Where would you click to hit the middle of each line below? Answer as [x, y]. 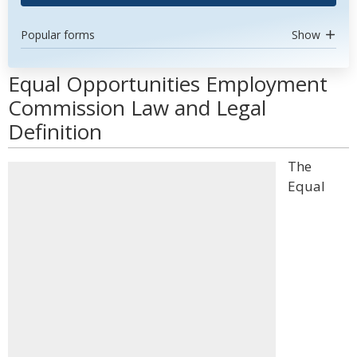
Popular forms [58, 35]
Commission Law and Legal [137, 108]
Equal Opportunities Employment [168, 84]
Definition [55, 131]
